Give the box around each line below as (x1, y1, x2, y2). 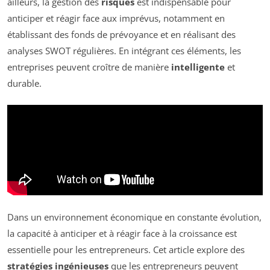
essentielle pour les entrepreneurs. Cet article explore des (7, 243, 245, 256)
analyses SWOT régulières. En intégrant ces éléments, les (7, 44, 241, 57)
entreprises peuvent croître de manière (7, 60, 171, 73)
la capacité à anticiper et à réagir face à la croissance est (7, 227, 237, 239)
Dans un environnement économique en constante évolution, (7, 210, 262, 223)
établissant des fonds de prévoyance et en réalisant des (7, 28, 236, 40)
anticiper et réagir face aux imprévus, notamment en (7, 11, 225, 24)
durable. (7, 77, 42, 89)
